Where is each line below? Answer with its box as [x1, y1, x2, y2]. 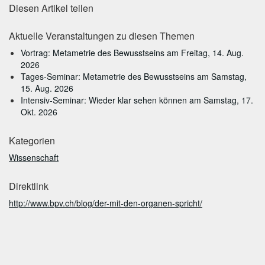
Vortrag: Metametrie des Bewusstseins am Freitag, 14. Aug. [21, 47, 244, 59]
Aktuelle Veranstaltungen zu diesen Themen [9, 29, 195, 43]
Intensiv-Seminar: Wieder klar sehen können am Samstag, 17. [21, 94, 253, 106]
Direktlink [9, 179, 49, 193]
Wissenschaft [9, 151, 59, 163]
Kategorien [9, 134, 55, 147]
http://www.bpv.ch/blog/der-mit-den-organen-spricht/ [9, 197, 202, 209]
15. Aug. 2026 [21, 82, 73, 94]
